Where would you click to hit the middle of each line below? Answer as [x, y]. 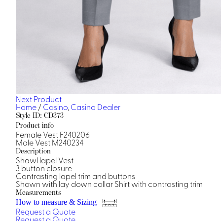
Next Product [39, 99]
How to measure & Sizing [57, 202]
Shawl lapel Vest [45, 160]
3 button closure [44, 168]
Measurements [38, 192]
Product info [35, 125]
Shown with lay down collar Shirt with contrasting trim [109, 184]
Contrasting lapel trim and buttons [75, 176]
